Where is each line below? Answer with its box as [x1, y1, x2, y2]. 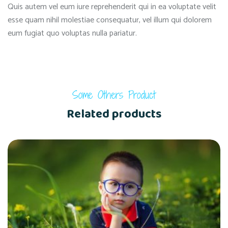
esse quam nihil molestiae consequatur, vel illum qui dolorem [8, 13, 212, 27]
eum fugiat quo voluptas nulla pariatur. [8, 26, 137, 41]
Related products [67, 104, 161, 124]
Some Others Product [72, 87, 156, 103]
